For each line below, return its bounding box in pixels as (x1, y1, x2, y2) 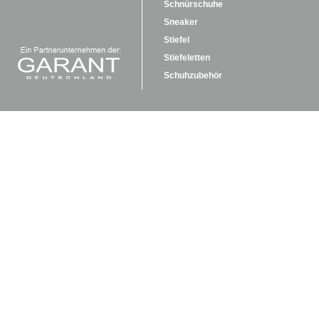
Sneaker (164, 17, 198, 27)
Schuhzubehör (164, 70, 222, 80)
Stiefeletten (164, 53, 210, 63)
